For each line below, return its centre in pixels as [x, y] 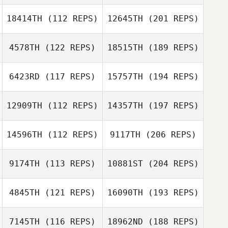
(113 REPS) [68, 164]
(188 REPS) [171, 222]
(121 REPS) [68, 193]
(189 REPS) [171, 48]
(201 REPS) [171, 19]
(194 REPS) [171, 77]
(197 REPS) [171, 106]
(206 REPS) [168, 135]
